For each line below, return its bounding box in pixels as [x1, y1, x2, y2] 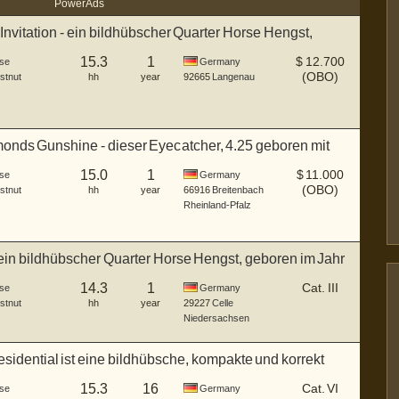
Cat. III [302, 281, 338, 295]
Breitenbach [211, 184, 264, 195]
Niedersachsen [183, 313, 249, 323]
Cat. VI [301, 381, 339, 395]
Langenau [211, 71, 255, 82]
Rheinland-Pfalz [183, 199, 251, 210]
